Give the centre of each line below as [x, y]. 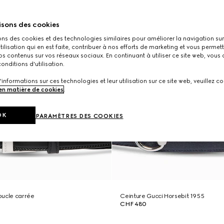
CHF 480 [133, 204]
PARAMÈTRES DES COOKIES [79, 116]
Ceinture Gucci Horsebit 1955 [162, 196]
